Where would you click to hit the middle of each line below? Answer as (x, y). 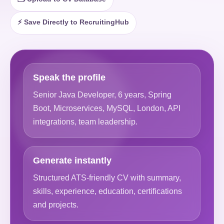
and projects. (56, 205)
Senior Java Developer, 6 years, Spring (102, 95)
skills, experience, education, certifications (107, 191)
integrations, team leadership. (85, 122)
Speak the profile (69, 77)
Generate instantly (72, 160)
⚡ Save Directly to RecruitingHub (73, 22)
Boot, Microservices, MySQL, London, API (107, 108)
